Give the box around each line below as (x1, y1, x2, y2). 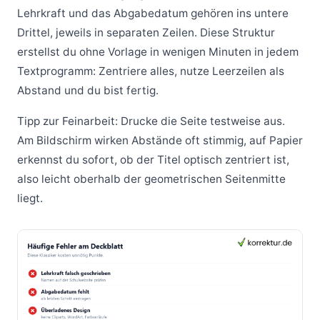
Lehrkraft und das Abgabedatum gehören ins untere (17, 6, 289, 20)
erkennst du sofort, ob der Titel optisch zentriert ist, (17, 152, 289, 166)
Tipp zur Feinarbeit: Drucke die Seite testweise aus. (17, 114, 285, 128)
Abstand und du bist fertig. (17, 83, 159, 97)
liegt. (17, 191, 43, 205)
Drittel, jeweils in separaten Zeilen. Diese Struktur (17, 25, 275, 39)
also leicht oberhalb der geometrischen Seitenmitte (17, 171, 286, 186)
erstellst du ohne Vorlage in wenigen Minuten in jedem (17, 44, 299, 59)
